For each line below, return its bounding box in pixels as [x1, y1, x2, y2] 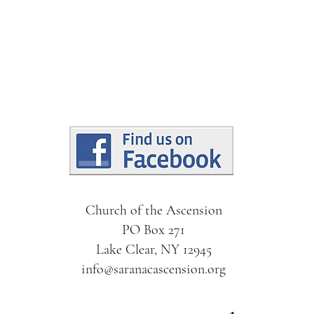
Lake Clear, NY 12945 [95, 241, 212, 259]
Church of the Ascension [85, 202, 222, 219]
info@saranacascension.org [81, 261, 226, 278]
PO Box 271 [122, 221, 185, 239]
